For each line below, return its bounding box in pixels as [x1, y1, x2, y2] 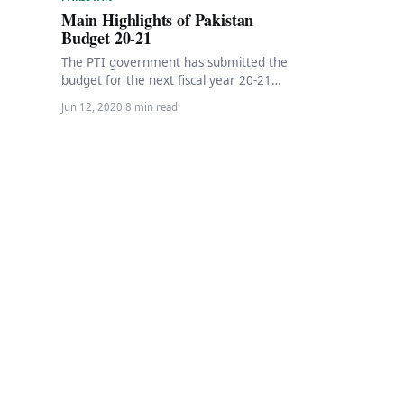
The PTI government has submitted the [61, 53, 288, 70]
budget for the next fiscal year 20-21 [61, 71, 271, 88]
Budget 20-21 [61, 25, 151, 50]
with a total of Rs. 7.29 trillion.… [61, 89, 243, 106]
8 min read [125, 99, 178, 114]
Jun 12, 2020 [61, 99, 123, 114]
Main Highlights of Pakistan [61, 7, 254, 32]
